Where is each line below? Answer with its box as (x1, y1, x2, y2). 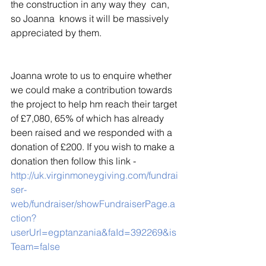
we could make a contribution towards (11, 84, 175, 96)
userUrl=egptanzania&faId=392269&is (11, 226, 176, 238)
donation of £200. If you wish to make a (11, 141, 177, 153)
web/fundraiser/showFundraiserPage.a (11, 198, 175, 210)
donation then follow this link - (11, 155, 138, 167)
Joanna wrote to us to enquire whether (11, 69, 174, 81)
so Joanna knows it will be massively (11, 12, 171, 24)
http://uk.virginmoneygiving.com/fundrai (11, 169, 178, 181)
